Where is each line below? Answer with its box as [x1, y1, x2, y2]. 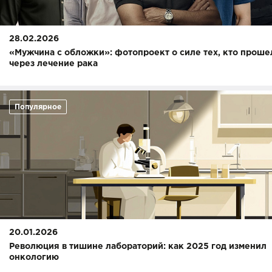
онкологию [9, 254, 59, 261]
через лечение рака [9, 60, 98, 67]
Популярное [15, 104, 61, 110]
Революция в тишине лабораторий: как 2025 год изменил [9, 243, 267, 250]
